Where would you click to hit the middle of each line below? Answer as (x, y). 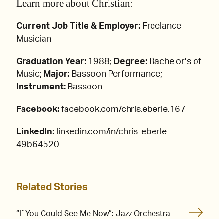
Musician (34, 39)
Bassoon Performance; (116, 75)
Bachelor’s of (174, 62)
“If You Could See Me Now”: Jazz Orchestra (93, 214)
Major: (56, 75)
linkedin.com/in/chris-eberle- (112, 132)
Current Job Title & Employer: (79, 27)
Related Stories (52, 187)
